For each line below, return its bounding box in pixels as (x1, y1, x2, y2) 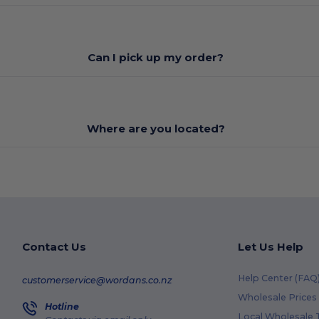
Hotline (45, 300, 80, 312)
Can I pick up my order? (88, 51, 224, 64)
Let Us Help (237, 240, 303, 253)
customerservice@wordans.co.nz (22, 274, 173, 286)
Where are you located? (86, 121, 225, 135)
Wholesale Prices (237, 292, 317, 303)
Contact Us (22, 240, 87, 253)
